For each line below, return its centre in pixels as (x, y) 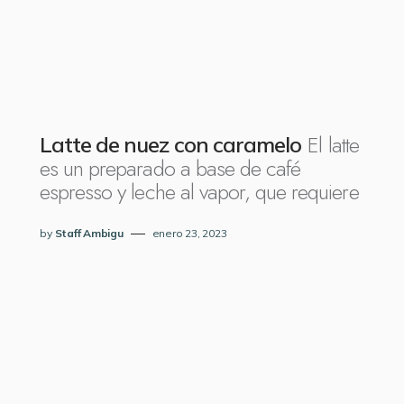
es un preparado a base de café (170, 168)
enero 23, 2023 (189, 233)
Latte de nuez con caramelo (171, 144)
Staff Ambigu (89, 233)
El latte (333, 145)
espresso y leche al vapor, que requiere (199, 192)
